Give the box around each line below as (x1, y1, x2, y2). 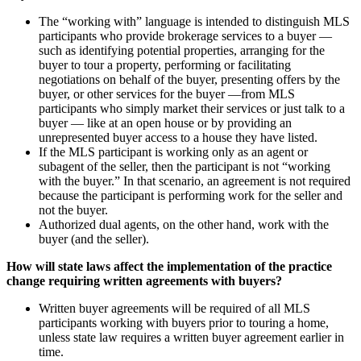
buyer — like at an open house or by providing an (39, 115, 292, 130)
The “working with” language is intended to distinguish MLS (39, 14, 350, 28)
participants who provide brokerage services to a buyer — (39, 28, 332, 43)
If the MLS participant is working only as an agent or (39, 144, 308, 159)
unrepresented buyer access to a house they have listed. (39, 130, 317, 144)
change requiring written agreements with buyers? (6, 273, 282, 288)
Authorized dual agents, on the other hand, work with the (39, 217, 329, 231)
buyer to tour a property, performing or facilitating (39, 57, 291, 72)
